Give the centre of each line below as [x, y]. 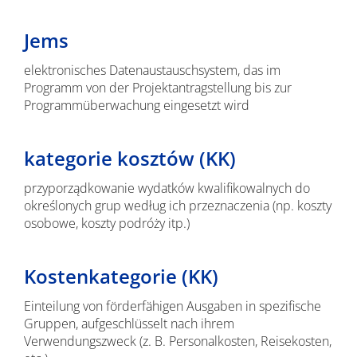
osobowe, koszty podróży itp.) [106, 223]
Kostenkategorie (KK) [121, 276]
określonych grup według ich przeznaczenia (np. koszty [177, 206]
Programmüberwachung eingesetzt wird [136, 105]
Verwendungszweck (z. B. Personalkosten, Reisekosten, [177, 341]
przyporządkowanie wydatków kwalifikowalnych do [167, 188]
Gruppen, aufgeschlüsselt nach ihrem [129, 324]
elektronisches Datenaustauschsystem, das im [152, 70]
